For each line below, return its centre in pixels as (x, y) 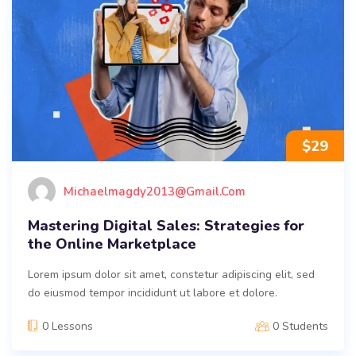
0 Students (300, 327)
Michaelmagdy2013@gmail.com (155, 191)
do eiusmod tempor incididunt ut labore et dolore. (153, 293)
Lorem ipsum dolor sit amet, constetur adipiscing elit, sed (171, 275)
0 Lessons (68, 327)
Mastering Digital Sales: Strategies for (166, 226)
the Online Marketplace (112, 244)
